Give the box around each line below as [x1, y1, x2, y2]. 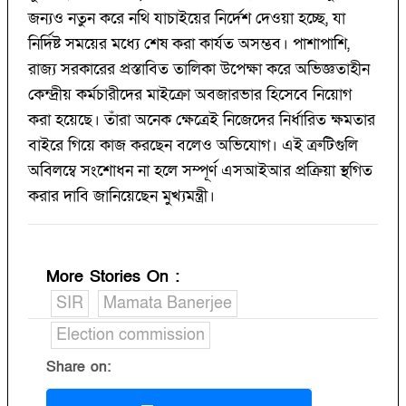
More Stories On [46, 266, 175, 287]
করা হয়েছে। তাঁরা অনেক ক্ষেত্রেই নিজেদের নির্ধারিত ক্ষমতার [28, 109, 375, 130]
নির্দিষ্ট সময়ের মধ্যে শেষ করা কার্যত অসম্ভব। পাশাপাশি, [28, 33, 350, 54]
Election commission [56, 324, 205, 345]
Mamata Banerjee [103, 292, 232, 314]
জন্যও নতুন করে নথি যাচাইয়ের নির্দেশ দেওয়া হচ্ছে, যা [28, 7, 345, 29]
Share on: [46, 356, 111, 377]
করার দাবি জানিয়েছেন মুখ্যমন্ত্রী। [28, 185, 215, 207]
